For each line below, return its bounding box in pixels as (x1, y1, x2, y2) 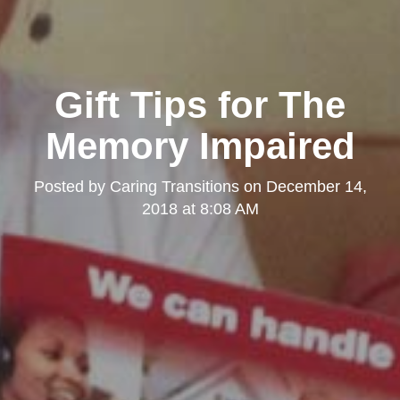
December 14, (265, 178, 367, 196)
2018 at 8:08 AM (141, 200, 259, 219)
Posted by (33, 178, 110, 196)
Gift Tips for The (54, 84, 346, 127)
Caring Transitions (109, 178, 239, 196)
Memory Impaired (45, 125, 355, 168)
